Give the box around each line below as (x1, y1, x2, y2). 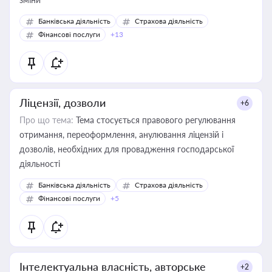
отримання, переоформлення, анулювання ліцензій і (19, 129, 223, 140)
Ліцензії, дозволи (19, 96, 106, 109)
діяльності (19, 158, 60, 169)
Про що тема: (19, 115, 73, 125)
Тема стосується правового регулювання (73, 115, 236, 125)
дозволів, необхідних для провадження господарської (19, 144, 234, 154)
